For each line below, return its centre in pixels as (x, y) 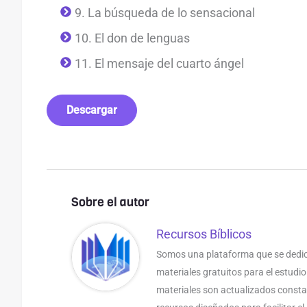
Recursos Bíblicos (204, 234)
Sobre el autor (110, 202)
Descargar (92, 110)
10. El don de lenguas (132, 38)
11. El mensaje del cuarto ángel (159, 63)
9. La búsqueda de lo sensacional (165, 12)
